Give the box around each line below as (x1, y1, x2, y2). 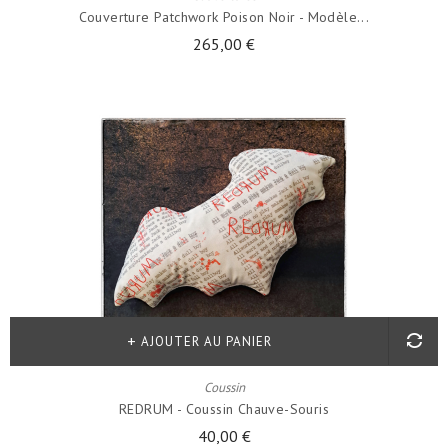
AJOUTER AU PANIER (140, 333, 272, 350)
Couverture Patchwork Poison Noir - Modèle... (78, 8, 370, 26)
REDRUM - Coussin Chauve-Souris (119, 400, 329, 418)
